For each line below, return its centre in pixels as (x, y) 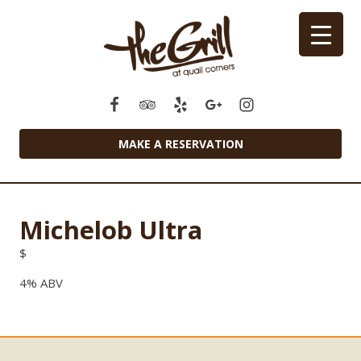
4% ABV (41, 283)
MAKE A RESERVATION (180, 143)
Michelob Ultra (111, 230)
